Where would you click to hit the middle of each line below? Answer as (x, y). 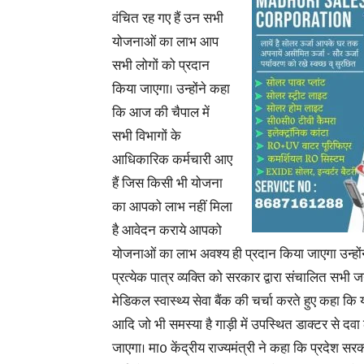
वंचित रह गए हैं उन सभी (168, 19)
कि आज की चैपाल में (161, 113)
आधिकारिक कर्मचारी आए (172, 160)
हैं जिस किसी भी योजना (167, 184)
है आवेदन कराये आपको (167, 231)
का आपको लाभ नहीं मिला (172, 207)
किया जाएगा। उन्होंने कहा (171, 89)
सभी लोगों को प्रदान (161, 66)
